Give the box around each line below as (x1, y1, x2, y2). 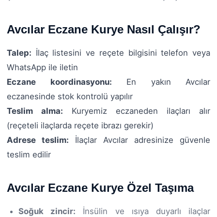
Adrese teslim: (7, 135, 69, 145)
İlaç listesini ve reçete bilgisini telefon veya (31, 47, 210, 58)
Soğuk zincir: (18, 206, 76, 216)
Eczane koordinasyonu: (7, 77, 112, 87)
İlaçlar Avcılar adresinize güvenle (69, 135, 210, 145)
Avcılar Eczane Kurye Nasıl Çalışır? (7, 22, 201, 36)
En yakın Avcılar (111, 77, 210, 87)
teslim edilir (7, 149, 51, 159)
